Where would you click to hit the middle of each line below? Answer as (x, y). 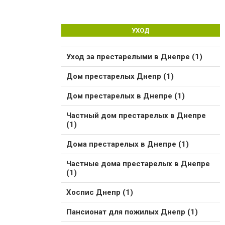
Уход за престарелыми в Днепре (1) (134, 57)
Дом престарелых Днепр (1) (120, 76)
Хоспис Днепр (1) (100, 192)
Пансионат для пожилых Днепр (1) (132, 212)
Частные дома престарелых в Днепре (138, 163)
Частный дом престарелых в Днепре (136, 115)
